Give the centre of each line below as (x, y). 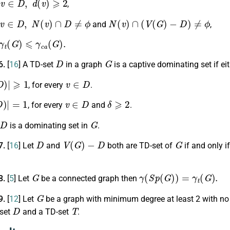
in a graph (84, 65)
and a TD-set (45, 212)
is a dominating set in (49, 125)
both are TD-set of (140, 146)
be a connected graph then (89, 179)
